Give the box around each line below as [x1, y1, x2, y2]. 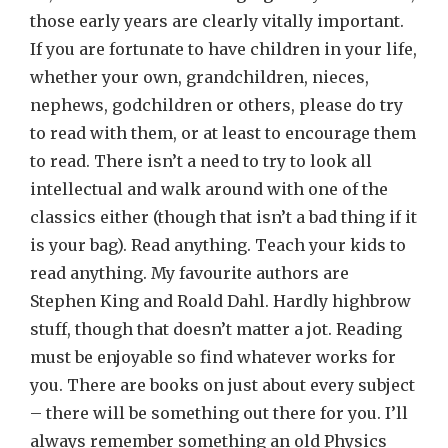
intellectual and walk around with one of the [30, 179, 388, 199]
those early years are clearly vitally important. [30, 11, 404, 31]
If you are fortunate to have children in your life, [30, 39, 417, 59]
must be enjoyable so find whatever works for [30, 347, 396, 367]
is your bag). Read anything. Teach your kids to [30, 235, 406, 255]
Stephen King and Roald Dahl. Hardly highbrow [30, 291, 411, 311]
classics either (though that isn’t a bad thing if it [30, 207, 417, 227]
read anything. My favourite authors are [30, 263, 349, 283]
